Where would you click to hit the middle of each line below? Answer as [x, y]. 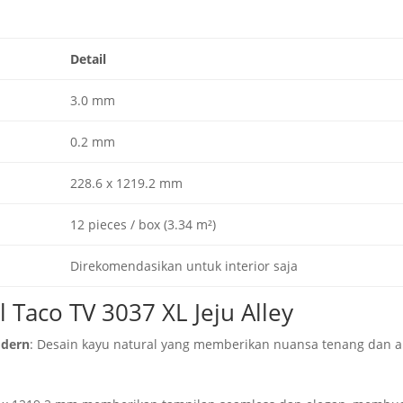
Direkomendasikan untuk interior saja [184, 266]
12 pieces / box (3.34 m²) [143, 225]
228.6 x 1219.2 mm [126, 184]
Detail [88, 59]
